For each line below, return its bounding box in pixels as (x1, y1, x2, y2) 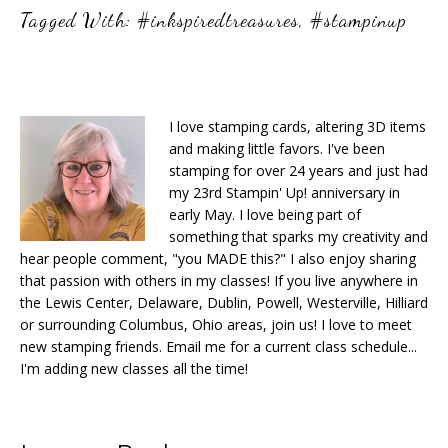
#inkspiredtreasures (137, 7, 299, 32)
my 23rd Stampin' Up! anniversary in (169, 182, 400, 202)
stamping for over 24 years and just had (169, 160, 428, 180)
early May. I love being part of (169, 204, 361, 224)
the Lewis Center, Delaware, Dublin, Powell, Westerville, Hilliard (20, 292, 428, 312)
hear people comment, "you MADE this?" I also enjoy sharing (20, 248, 416, 268)
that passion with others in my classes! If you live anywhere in (20, 270, 418, 290)
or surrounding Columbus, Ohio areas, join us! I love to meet (20, 314, 412, 334)
